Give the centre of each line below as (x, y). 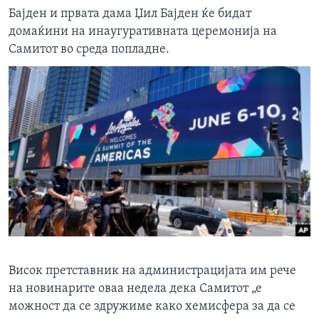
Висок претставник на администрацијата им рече (152, 271)
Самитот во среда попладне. (89, 50)
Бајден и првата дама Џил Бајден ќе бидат (130, 14)
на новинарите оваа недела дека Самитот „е (135, 289)
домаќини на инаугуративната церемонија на (143, 32)
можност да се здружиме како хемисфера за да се (152, 307)
